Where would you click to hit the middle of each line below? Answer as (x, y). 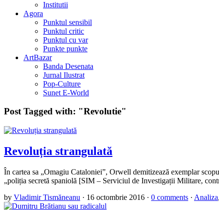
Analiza (206, 197)
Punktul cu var (66, 40)
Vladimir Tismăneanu (47, 197)
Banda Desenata (68, 66)
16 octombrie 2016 (116, 197)
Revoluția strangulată (58, 151)
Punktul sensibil (67, 22)
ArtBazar (38, 57)
